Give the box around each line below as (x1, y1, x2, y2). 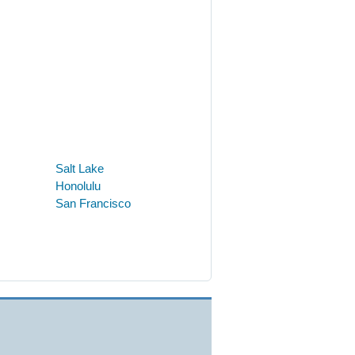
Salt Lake (55, 161, 104, 175)
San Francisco (55, 196, 131, 210)
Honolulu (55, 178, 101, 193)
